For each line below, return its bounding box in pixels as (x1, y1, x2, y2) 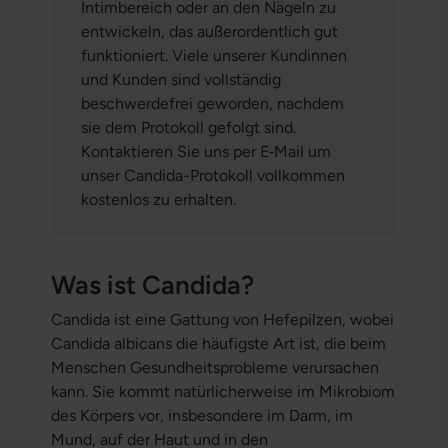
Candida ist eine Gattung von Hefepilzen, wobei (50, 310, 394, 330)
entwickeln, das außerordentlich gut (80, 22, 338, 42)
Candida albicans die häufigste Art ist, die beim (50, 334, 386, 354)
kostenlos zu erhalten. (80, 190, 240, 210)
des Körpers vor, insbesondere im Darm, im (50, 406, 353, 426)
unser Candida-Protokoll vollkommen (80, 166, 345, 186)
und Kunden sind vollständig (80, 70, 281, 90)
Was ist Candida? (50, 269, 254, 302)
